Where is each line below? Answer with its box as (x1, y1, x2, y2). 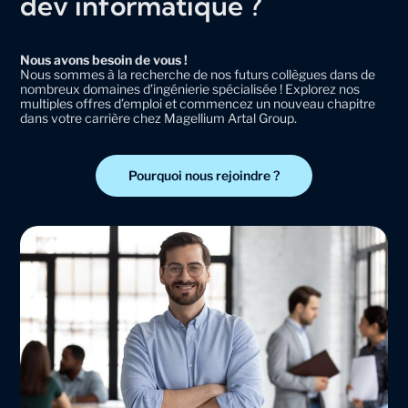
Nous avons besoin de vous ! (20, 52, 189, 68)
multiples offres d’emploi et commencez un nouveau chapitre (20, 96, 376, 112)
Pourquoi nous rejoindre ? (128, 168, 280, 184)
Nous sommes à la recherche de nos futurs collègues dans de (20, 66, 376, 83)
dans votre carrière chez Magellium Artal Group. (20, 110, 298, 127)
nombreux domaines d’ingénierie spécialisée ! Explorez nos (20, 81, 361, 97)
